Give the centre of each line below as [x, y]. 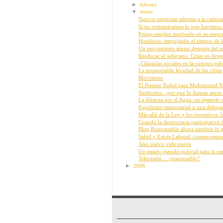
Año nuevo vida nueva [165, 144]
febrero [149, 4]
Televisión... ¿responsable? [169, 159]
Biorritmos [151, 78]
